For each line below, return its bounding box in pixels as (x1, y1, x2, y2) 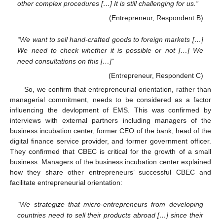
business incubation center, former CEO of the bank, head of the (10, 127, 211, 135)
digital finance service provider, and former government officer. (10, 137, 211, 146)
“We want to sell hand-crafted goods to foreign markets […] (17, 35, 203, 43)
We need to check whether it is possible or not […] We (17, 46, 203, 54)
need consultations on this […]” (17, 57, 114, 65)
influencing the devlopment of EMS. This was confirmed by (10, 106, 211, 114)
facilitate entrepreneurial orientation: (10, 179, 122, 187)
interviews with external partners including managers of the (10, 116, 211, 125)
